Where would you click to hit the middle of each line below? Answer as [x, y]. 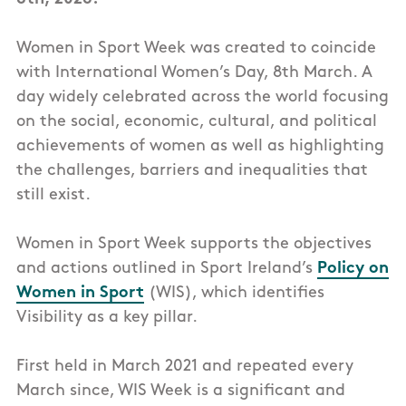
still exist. [56, 196]
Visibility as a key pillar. [107, 318]
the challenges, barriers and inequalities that [192, 171]
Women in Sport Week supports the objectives [194, 245]
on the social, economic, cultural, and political [197, 122]
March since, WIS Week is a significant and [181, 391]
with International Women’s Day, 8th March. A [194, 73]
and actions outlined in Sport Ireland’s [167, 269]
